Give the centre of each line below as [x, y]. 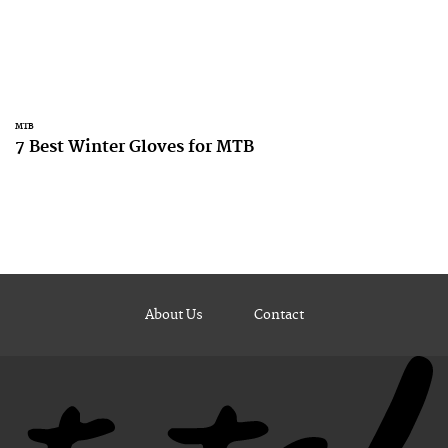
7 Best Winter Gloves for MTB [134, 147]
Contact [278, 315]
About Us [173, 315]
